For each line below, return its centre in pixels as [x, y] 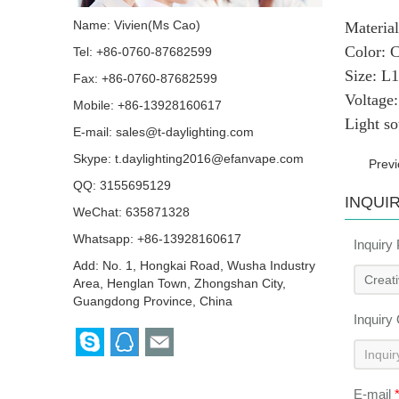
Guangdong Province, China [153, 301]
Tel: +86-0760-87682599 [142, 52]
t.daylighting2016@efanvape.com [209, 159]
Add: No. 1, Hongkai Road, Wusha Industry [194, 265]
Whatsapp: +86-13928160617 [157, 239]
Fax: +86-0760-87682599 [145, 78]
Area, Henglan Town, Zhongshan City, [179, 283]
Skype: [94, 159]
